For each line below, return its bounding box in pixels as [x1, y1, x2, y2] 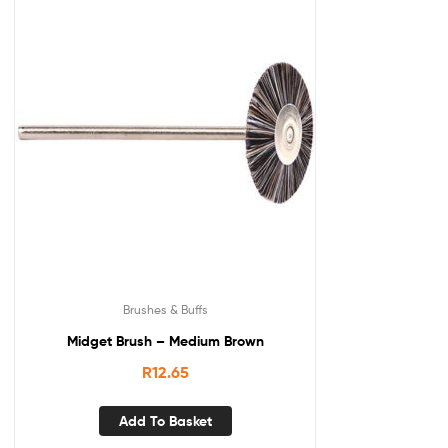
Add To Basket [118, 411, 212, 430]
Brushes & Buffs [122, 302, 208, 318]
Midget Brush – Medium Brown [66, 332, 264, 351]
